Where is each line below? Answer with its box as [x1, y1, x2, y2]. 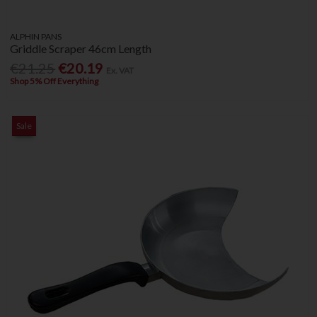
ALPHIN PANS [10, 30, 62, 42]
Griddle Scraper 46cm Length [10, 41, 152, 55]
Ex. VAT [106, 65, 134, 76]
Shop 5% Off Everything [10, 76, 99, 87]
